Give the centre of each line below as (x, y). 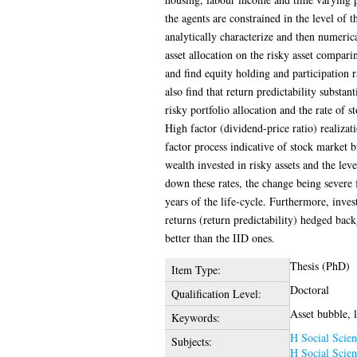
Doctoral (309, 289)
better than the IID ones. (220, 237)
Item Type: (196, 269)
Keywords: (195, 317)
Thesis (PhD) (320, 265)
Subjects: (191, 341)
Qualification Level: (216, 293)
